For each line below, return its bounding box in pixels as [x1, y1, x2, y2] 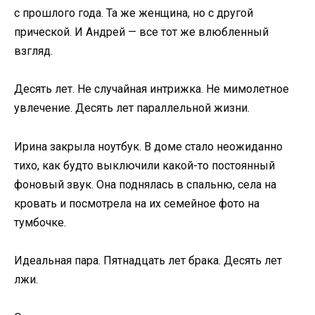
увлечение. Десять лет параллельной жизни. [14, 101, 250, 115]
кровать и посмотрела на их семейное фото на [14, 196, 259, 210]
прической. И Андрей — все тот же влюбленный [14, 25, 269, 39]
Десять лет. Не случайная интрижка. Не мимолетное [14, 82, 289, 96]
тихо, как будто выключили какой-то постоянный [14, 158, 275, 172]
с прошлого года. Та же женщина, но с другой [14, 6, 253, 20]
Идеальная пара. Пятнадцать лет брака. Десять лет [14, 253, 282, 267]
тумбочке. [14, 215, 66, 229]
